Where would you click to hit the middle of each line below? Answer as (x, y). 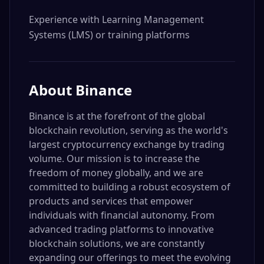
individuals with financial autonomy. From (122, 215)
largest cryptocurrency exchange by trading (127, 144)
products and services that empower (111, 201)
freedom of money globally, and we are (116, 173)
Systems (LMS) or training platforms (109, 35)
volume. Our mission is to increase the (114, 159)
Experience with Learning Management (116, 19)
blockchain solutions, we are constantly (117, 243)
